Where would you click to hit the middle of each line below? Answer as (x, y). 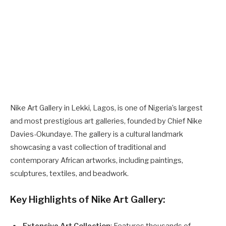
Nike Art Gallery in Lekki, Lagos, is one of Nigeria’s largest (106, 108)
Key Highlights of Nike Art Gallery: (88, 199)
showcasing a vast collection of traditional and (88, 147)
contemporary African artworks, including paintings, (97, 160)
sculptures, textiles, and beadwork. (69, 173)
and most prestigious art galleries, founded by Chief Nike (106, 121)
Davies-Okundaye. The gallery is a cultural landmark (97, 134)
